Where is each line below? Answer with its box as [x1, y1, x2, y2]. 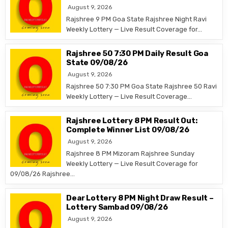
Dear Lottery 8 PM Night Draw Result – [66, 193, 214, 203]
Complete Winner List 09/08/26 [66, 125, 189, 134]
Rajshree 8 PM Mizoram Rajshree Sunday [66, 150, 195, 157]
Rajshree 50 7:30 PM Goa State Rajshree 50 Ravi [66, 82, 217, 90]
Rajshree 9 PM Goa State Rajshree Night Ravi [66, 15, 207, 23]
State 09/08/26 [66, 58, 128, 67]
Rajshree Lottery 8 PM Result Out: [66, 116, 197, 125]
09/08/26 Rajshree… [10, 170, 75, 178]
